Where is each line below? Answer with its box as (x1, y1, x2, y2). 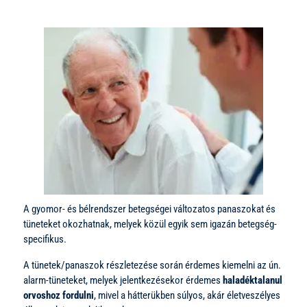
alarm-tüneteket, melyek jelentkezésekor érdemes (23, 273, 223, 286)
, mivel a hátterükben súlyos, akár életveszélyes (94, 288, 280, 302)
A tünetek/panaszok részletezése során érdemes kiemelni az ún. (23, 258, 281, 271)
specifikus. (23, 232, 66, 245)
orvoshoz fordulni (23, 288, 94, 302)
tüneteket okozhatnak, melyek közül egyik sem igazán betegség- (23, 217, 277, 230)
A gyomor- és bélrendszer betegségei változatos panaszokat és (23, 202, 275, 215)
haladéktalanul (223, 273, 282, 286)
